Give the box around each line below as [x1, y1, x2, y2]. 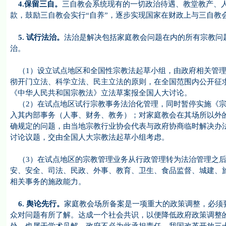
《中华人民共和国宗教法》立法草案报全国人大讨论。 [10, 89, 192, 97]
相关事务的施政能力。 [10, 178, 86, 186]
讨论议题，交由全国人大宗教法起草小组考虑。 [10, 133, 169, 141]
